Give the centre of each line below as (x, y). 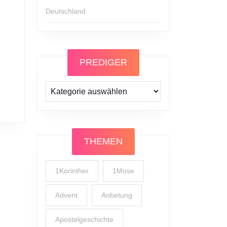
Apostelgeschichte (84, 219)
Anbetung (117, 195)
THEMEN (103, 141)
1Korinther (72, 171)
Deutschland (66, 11)
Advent (66, 195)
